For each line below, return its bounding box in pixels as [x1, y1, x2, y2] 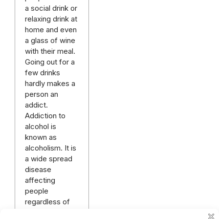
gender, [25, 208, 50, 218]
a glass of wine [25, 36, 75, 45]
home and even [25, 25, 77, 35]
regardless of [25, 197, 70, 207]
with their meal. [25, 46, 75, 56]
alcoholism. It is [25, 143, 76, 153]
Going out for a [25, 57, 75, 67]
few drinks [25, 68, 60, 78]
